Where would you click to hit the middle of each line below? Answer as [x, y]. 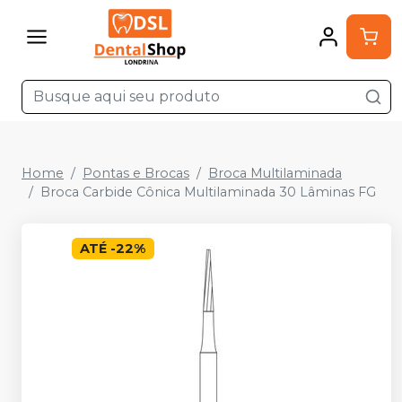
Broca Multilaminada [275, 173]
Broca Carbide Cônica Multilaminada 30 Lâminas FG [208, 192]
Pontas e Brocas [136, 173]
